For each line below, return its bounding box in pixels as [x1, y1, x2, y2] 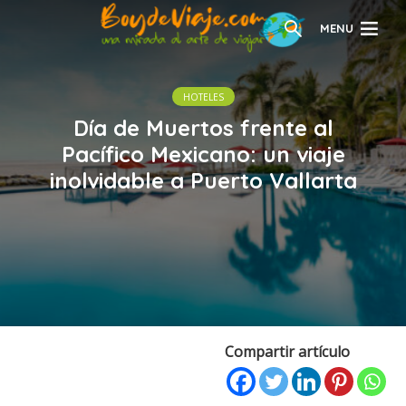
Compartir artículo [225, 342, 350, 362]
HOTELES [182, 91, 224, 103]
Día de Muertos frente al [72, 114, 333, 141]
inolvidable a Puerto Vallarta [49, 167, 357, 194]
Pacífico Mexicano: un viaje [61, 140, 345, 168]
